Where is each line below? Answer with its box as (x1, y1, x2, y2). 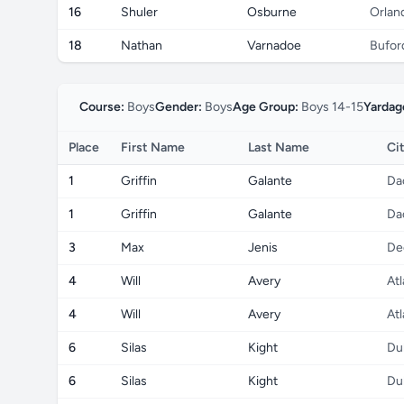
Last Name (248, 140, 309, 155)
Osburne (247, 5, 297, 20)
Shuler (121, 5, 158, 20)
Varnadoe (247, 38, 301, 53)
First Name (121, 140, 185, 155)
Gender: (155, 99, 202, 115)
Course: (79, 99, 124, 115)
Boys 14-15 (298, 99, 363, 115)
